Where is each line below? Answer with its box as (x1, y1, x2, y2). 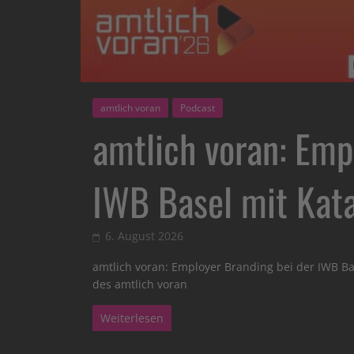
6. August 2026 (105, 228, 183, 244)
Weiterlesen (100, 311, 164, 326)
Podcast (180, 101, 215, 115)
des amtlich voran (92, 277, 187, 292)
